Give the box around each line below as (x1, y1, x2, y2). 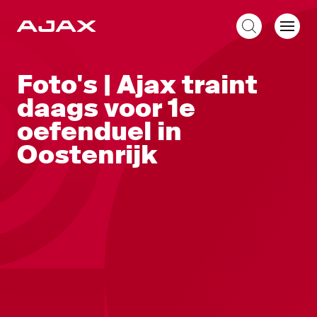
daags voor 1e (17, 92, 195, 125)
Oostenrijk (17, 139, 158, 171)
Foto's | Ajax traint (17, 69, 258, 101)
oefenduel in (17, 115, 182, 148)
